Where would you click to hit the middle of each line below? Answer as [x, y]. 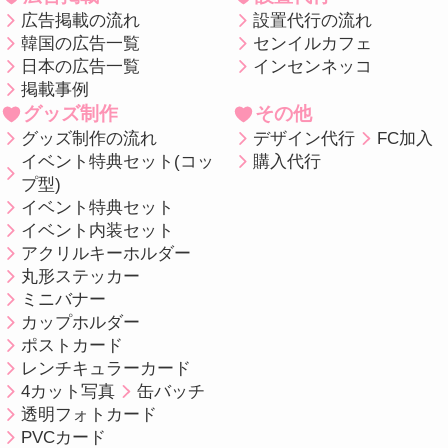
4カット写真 [68, 392]
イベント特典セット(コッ [118, 162]
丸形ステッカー [81, 277]
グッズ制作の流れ [89, 139]
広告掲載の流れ [81, 21]
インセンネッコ [313, 67]
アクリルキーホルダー [106, 254]
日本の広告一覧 [81, 67]
